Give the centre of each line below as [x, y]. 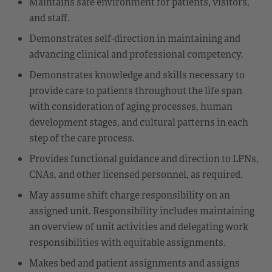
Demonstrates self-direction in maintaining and [135, 38]
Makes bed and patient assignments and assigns [134, 263]
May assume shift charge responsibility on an [130, 195]
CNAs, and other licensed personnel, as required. [136, 174]
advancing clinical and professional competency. [136, 54]
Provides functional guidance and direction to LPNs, [144, 158]
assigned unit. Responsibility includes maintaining [142, 210]
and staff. [49, 17]
